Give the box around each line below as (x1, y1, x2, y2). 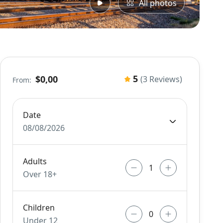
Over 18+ (23, 169, 57, 180)
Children (23, 202, 55, 213)
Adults (23, 156, 47, 167)
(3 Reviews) (140, 74, 182, 85)
